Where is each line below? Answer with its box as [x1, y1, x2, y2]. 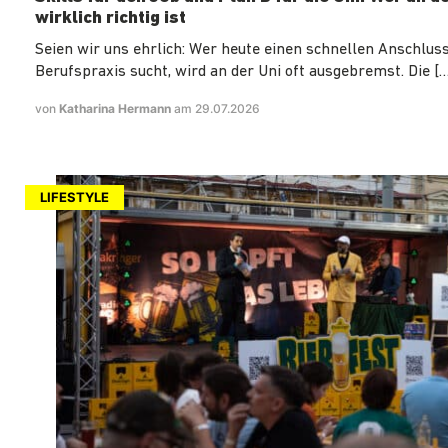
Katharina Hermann [59, 100, 174, 116]
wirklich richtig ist [35, 8, 186, 28]
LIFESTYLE [40, 188, 109, 205]
